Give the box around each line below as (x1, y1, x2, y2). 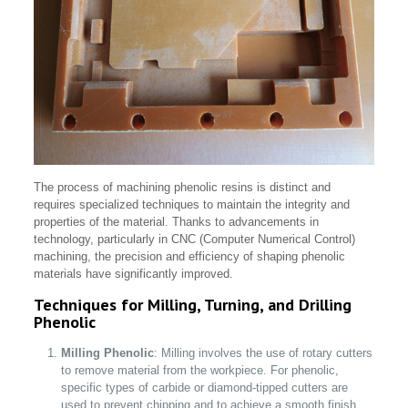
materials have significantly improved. (34, 267, 234, 281)
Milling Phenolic (61, 346, 155, 361)
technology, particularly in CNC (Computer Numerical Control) (34, 232, 356, 247)
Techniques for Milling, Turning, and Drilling (34, 294, 352, 316)
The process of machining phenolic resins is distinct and (34, 180, 331, 195)
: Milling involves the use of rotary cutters (154, 346, 373, 361)
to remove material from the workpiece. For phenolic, (61, 363, 340, 378)
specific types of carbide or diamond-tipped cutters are (61, 381, 349, 395)
